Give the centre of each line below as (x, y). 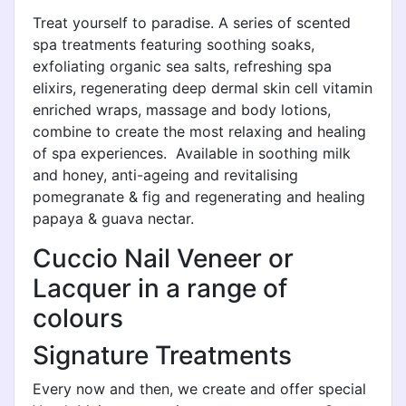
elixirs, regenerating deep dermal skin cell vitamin (203, 88)
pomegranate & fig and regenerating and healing (199, 197)
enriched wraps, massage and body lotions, (182, 110)
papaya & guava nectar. (113, 218)
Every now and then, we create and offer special (199, 389)
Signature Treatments (162, 355)
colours (78, 318)
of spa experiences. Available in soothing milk (192, 153)
